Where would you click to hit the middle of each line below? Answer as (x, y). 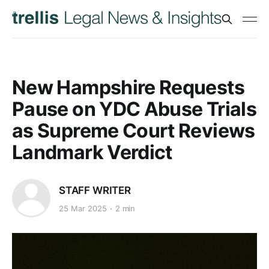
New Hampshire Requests (128, 87)
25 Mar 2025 (83, 209)
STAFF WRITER (95, 190)
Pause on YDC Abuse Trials (134, 109)
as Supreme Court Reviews (134, 131)
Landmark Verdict (92, 152)
